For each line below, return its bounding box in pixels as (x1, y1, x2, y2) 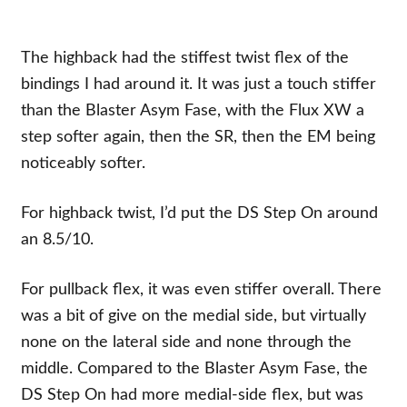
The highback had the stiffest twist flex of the (21, 49, 350, 66)
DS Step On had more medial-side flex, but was (21, 386, 364, 403)
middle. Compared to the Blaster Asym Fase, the (21, 360, 369, 377)
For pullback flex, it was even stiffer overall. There (21, 281, 382, 298)
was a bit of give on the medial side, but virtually (21, 307, 367, 324)
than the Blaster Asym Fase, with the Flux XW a (21, 102, 365, 119)
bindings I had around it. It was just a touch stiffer (21, 75, 377, 93)
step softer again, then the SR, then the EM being (21, 128, 376, 145)
